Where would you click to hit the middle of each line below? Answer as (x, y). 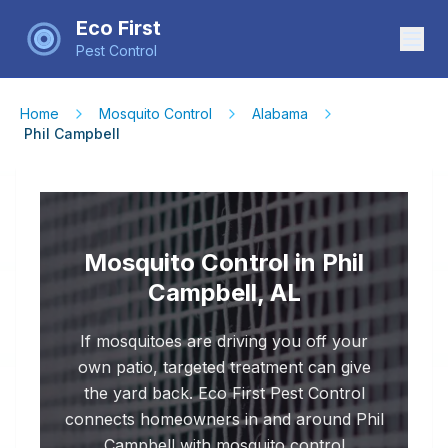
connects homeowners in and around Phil (224, 419)
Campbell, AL (224, 292)
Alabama (280, 113)
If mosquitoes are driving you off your (224, 341)
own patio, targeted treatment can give (224, 367)
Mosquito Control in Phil (224, 262)
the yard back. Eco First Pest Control (224, 393)
